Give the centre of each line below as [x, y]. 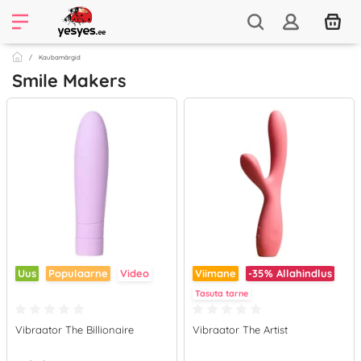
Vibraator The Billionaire [75, 330]
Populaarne [78, 273]
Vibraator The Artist [240, 330]
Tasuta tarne [222, 293]
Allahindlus [304, 273]
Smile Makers [69, 81]
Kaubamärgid [60, 57]
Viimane [216, 273]
